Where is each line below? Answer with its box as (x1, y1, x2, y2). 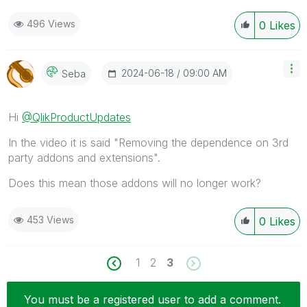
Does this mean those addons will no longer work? (8, 176, 261, 191)
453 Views (27, 214, 74, 226)
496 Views (27, 18, 75, 30)
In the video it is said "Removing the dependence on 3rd (8, 136, 288, 150)
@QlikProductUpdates (22, 110, 131, 125)
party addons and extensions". (8, 151, 160, 165)
